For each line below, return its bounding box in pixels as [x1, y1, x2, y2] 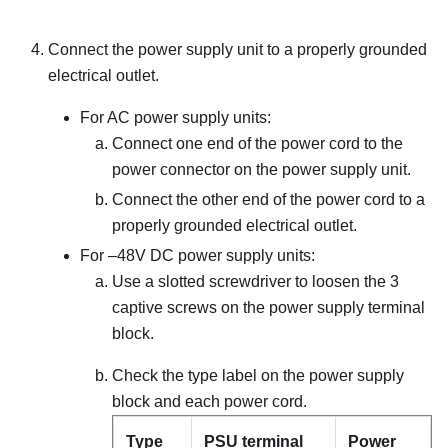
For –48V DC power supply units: [80, 246, 315, 264]
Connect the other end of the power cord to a [112, 190, 425, 208]
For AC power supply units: [80, 108, 271, 126]
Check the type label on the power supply [112, 366, 404, 384]
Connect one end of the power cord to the [112, 134, 403, 152]
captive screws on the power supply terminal [112, 298, 425, 316]
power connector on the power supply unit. [112, 160, 411, 178]
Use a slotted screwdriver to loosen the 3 [112, 272, 399, 290]
